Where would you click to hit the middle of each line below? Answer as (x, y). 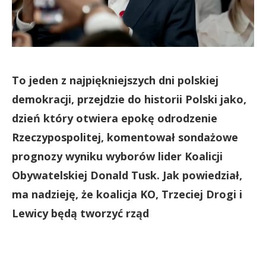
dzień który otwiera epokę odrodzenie (115, 118)
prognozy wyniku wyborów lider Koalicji (117, 156)
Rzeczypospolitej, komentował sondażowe (125, 137)
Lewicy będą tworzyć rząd (80, 213)
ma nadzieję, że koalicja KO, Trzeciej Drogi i (127, 194)
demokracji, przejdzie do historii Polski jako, (129, 99)
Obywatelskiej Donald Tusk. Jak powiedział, (127, 175)
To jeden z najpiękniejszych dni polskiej (115, 80)
